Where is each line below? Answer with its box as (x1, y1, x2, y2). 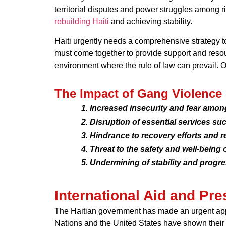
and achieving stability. (108, 17, 192, 26)
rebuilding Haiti (54, 17, 109, 26)
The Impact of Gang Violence (54, 86, 222, 100)
